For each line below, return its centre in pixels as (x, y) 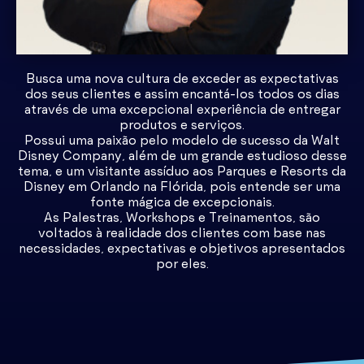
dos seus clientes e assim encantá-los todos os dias (182, 94)
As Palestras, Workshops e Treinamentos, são (182, 218)
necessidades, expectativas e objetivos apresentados (182, 249)
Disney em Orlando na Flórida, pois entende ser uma (182, 187)
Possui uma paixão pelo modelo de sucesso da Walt (182, 141)
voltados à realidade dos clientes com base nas (182, 233)
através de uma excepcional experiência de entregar (182, 110)
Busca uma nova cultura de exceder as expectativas (182, 79)
